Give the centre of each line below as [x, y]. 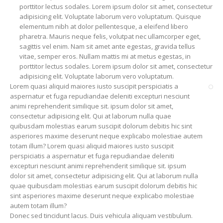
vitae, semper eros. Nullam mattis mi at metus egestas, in [105, 56]
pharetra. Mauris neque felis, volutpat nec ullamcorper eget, [110, 36]
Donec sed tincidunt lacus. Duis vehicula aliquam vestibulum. [101, 216]
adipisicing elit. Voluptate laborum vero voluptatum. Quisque [111, 16]
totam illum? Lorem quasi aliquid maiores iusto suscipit [92, 146]
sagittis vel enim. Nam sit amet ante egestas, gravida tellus [108, 46]
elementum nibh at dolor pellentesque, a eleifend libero [104, 26]
